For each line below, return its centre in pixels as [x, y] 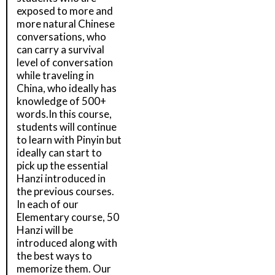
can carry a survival [60, 49]
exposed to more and [65, 11]
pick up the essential [62, 165]
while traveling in [55, 75]
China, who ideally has [67, 88]
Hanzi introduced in [61, 178]
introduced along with [67, 243]
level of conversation [65, 62]
